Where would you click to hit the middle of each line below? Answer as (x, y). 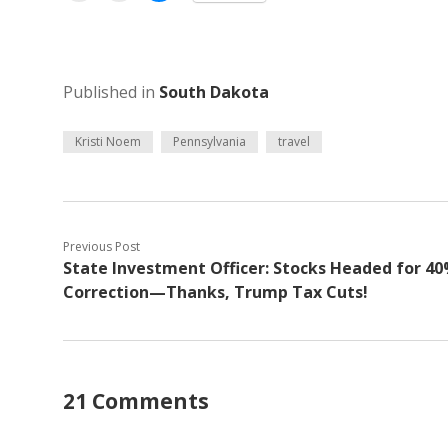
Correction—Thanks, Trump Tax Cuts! (215, 292)
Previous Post (101, 246)
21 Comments (136, 401)
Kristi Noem (108, 141)
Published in (111, 92)
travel (294, 141)
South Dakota (214, 92)
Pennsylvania (209, 141)
